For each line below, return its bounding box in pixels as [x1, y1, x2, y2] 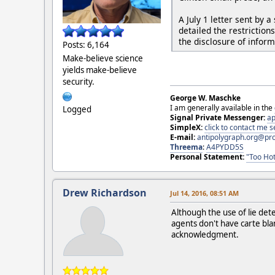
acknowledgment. [171, 229, 239, 241]
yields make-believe [63, 64, 137, 76]
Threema [170, 142, 203, 153]
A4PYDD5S [206, 142, 244, 153]
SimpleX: [170, 122, 203, 133]
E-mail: [170, 132, 195, 143]
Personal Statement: [170, 152, 244, 163]
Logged [63, 104, 91, 115]
